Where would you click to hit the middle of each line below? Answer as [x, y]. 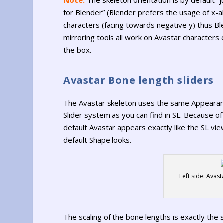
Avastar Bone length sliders [138, 80]
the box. [77, 50]
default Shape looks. [98, 140]
